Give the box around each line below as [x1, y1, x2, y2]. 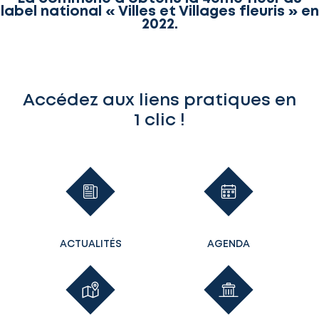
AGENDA [207, 239, 250, 249]
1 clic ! [134, 113, 185, 128]
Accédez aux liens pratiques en [23, 93, 296, 108]
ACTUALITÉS [59, 239, 122, 249]
